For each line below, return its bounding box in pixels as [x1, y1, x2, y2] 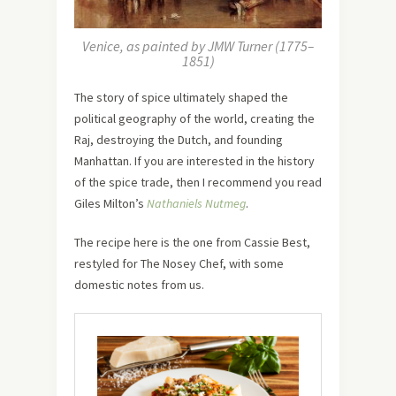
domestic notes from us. [74, 276, 204, 293]
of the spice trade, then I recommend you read [74, 173, 322, 190]
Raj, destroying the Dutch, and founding [74, 131, 283, 148]
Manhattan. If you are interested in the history [74, 152, 315, 169]
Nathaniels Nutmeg [147, 194, 246, 211]
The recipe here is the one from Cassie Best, [74, 233, 310, 250]
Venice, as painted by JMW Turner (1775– [82, 36, 314, 55]
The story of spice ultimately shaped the [74, 88, 288, 105]
